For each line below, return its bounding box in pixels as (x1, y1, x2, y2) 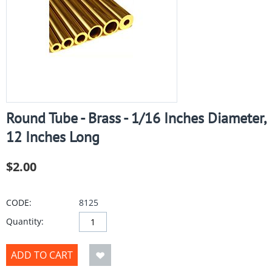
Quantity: (6, 216, 44, 227)
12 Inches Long (6, 127, 100, 146)
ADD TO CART (11, 248, 73, 262)
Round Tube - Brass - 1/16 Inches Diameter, (6, 109, 265, 127)
